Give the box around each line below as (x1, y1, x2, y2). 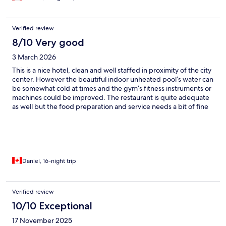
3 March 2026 (12, 52, 56, 62)
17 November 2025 (12, 215, 72, 225)
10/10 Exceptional (12, 199, 92, 212)
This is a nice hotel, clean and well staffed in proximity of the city (12, 65, 211, 75)
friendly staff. (12, 120, 53, 129)
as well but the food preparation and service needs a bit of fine (12, 101, 208, 111)
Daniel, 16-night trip (22, 156, 76, 165)
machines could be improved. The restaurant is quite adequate (12, 92, 209, 102)
